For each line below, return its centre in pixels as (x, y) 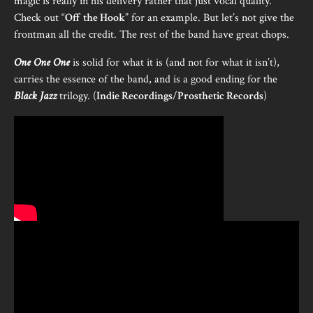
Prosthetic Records (220, 96)
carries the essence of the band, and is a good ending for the (146, 79)
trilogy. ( (77, 96)
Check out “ (39, 18)
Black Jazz (35, 96)
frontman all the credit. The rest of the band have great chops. (152, 35)
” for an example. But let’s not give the (210, 18)
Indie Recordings (134, 96)
